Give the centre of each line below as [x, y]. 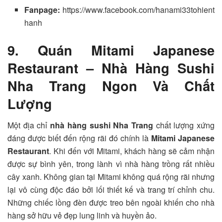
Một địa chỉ [29, 125]
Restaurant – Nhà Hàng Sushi [111, 67]
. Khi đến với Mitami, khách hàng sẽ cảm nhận [132, 151]
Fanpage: [43, 9]
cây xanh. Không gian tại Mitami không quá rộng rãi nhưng [111, 177]
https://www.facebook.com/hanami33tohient [139, 9]
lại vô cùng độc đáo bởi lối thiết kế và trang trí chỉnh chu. [111, 190]
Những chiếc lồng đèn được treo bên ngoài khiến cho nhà [111, 203]
